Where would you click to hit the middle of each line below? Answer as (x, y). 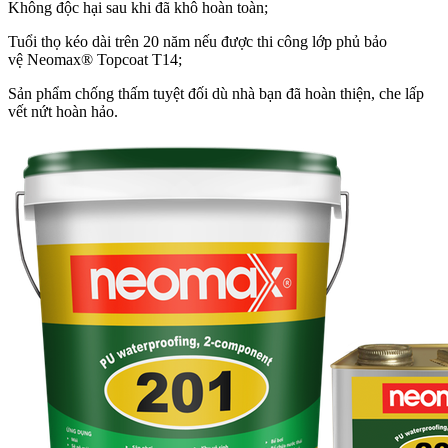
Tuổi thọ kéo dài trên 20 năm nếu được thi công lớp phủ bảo (197, 41)
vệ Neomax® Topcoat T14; (95, 59)
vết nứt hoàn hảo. (63, 111)
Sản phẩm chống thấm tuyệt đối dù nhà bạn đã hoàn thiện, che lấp (216, 93)
